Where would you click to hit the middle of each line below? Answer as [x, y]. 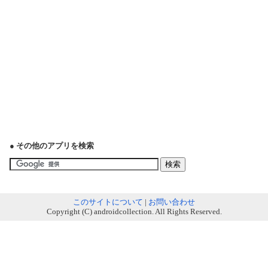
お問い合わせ [172, 202]
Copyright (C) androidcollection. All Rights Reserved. [134, 211]
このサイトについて [108, 202]
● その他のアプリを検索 [52, 146]
